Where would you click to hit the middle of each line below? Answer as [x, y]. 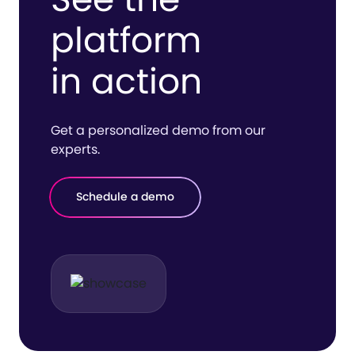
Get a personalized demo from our [158, 130]
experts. [75, 149]
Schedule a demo [125, 197]
